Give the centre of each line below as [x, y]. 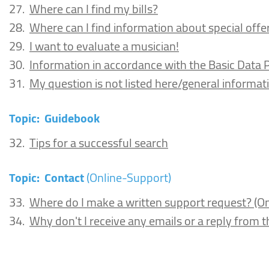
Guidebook [72, 118]
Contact [64, 177]
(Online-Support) [129, 177]
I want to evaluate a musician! [104, 46]
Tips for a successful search [99, 143]
